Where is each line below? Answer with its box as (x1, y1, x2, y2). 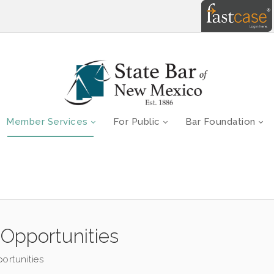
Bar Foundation (185, 116, 256, 127)
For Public (113, 116, 160, 127)
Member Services (6, 116, 88, 127)
